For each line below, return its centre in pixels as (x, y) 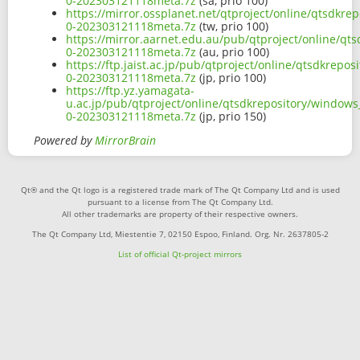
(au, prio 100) (233, 52)
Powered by (64, 141)
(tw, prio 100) (232, 27)
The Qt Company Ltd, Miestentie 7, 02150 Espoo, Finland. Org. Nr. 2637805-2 (180, 234)
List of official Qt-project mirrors (180, 254)
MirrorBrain (125, 141)
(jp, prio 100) (231, 78)
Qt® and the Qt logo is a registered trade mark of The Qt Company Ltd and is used (180, 190)
